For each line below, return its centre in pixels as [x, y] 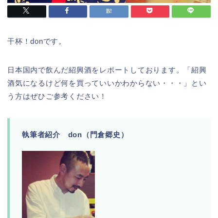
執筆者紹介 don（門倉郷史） [75, 135]
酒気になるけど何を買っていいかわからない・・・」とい [107, 83]
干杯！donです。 [37, 41]
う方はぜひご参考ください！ [57, 96]
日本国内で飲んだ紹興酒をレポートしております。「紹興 [107, 70]
